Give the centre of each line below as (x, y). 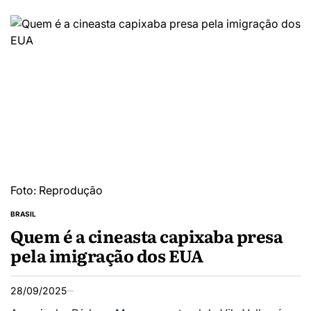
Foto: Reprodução (57, 191)
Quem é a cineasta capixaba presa (146, 236)
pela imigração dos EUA (107, 255)
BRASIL (23, 214)
